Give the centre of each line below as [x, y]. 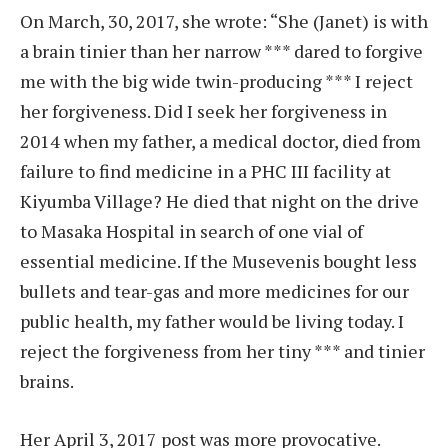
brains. [47, 381]
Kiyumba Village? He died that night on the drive [219, 201]
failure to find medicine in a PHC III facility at [205, 171]
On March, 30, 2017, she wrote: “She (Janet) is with [224, 21]
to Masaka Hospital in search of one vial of [191, 231]
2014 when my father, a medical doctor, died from [220, 141]
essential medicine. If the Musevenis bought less [218, 261]
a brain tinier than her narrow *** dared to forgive [221, 51]
